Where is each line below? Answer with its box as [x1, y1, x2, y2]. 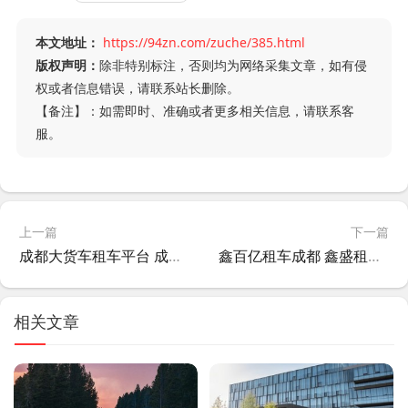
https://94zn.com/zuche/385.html [102, 34, 305, 52]
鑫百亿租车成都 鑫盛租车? [368, 246, 381, 267]
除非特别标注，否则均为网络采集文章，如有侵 [98, 56, 367, 75]
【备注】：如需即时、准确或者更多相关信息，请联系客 [35, 102, 354, 120]
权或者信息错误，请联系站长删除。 [35, 79, 240, 97]
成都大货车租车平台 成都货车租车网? [168, 246, 180, 267]
